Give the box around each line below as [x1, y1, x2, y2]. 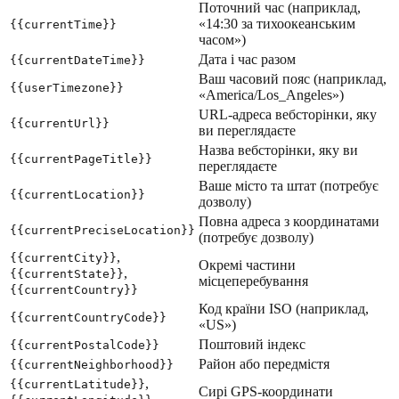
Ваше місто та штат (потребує [199, 178, 379, 194]
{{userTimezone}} [10, 81, 124, 95]
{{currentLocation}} [10, 188, 145, 202]
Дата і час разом [199, 52, 296, 68]
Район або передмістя [199, 356, 330, 372]
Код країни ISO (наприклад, [199, 301, 369, 317]
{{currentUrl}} [10, 117, 110, 131]
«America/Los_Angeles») [199, 87, 344, 103]
